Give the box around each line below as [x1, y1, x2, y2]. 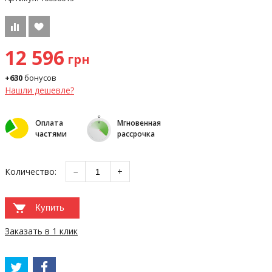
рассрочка [117, 129, 155, 140]
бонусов [24, 72, 56, 84]
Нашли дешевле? [5, 84, 74, 97]
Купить [35, 202, 64, 213]
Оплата [35, 118, 63, 129]
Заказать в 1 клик [5, 225, 78, 237]
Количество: [5, 166, 56, 178]
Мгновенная [117, 118, 161, 129]
